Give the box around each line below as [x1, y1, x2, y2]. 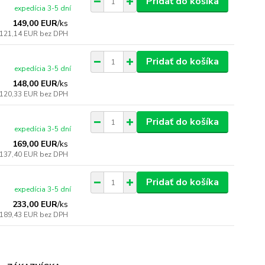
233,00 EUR [12, 199, 58, 210]
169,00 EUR [12, 138, 58, 150]
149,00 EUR [12, 18, 58, 29]
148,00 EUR [12, 78, 58, 89]
